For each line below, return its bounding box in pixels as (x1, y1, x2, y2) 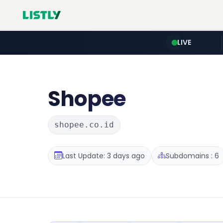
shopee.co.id (54, 120, 114, 129)
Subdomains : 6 (166, 150, 219, 161)
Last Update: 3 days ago (62, 150, 145, 161)
